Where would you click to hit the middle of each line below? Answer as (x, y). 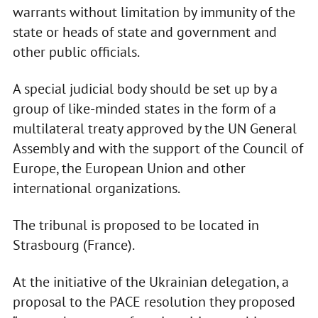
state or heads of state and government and (144, 32)
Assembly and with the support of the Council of (158, 149)
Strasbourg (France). (73, 245)
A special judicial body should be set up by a (145, 89)
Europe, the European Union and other (129, 169)
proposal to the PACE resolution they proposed (154, 302)
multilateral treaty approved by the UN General (154, 129)
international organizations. (96, 188)
